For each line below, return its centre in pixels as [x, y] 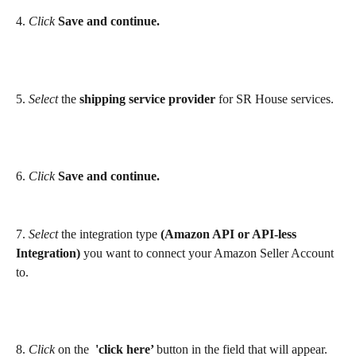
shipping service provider [149, 99]
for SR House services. [276, 99]
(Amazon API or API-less [230, 234]
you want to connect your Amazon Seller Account [209, 253]
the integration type [109, 234]
